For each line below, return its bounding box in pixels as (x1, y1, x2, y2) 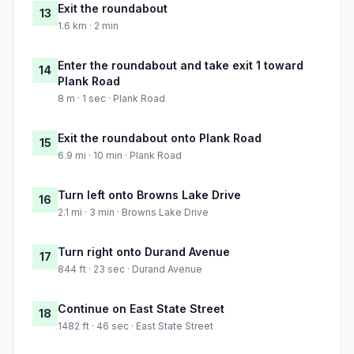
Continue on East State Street (58, 302, 224, 316)
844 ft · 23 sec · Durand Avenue (58, 263, 202, 276)
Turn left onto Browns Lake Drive (58, 188, 241, 202)
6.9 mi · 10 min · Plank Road (58, 149, 182, 162)
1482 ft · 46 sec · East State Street (58, 320, 213, 333)
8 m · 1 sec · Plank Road (58, 92, 165, 105)
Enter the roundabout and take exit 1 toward (58, 58, 303, 73)
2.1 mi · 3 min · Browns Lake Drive (58, 206, 209, 219)
